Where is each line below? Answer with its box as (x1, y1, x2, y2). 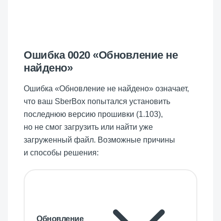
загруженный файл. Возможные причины (24, 135, 175, 144)
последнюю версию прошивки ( (24, 110, 139, 118)
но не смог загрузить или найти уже (24, 122, 153, 131)
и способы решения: (24, 148, 99, 157)
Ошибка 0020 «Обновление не (24, 48, 178, 61)
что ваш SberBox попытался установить (24, 97, 170, 106)
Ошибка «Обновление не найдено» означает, (24, 84, 189, 93)
